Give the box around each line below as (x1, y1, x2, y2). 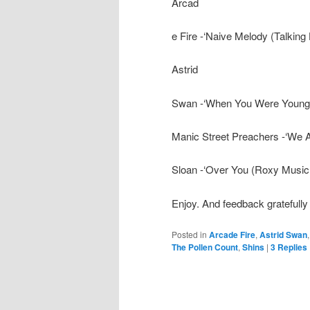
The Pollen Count (172, 241, 238, 254)
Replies (275, 241, 307, 254)
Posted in (172, 228, 207, 241)
